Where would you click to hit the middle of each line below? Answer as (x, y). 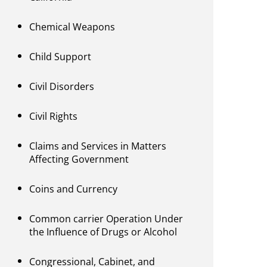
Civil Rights (54, 117)
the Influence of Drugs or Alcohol (103, 232)
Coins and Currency (74, 189)
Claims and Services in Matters (98, 146)
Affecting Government (79, 159)
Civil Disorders (62, 87)
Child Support (60, 57)
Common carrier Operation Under (106, 219)
